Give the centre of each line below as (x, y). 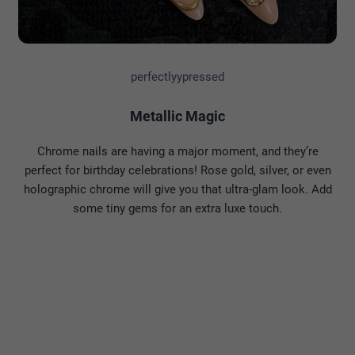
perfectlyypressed (177, 76)
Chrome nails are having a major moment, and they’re (177, 151)
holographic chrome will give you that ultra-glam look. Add (177, 189)
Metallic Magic (177, 116)
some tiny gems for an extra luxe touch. (177, 208)
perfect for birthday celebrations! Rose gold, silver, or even (177, 170)
